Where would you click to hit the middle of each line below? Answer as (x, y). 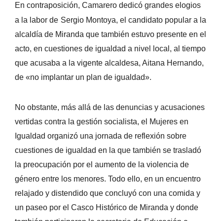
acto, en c (32, 48)
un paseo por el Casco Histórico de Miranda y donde (107, 207)
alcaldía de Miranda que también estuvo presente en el (110, 34)
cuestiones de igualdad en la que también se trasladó (108, 150)
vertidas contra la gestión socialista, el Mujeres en (102, 121)
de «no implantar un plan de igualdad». (83, 77)
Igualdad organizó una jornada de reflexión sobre (101, 136)
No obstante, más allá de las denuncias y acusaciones (110, 107)
